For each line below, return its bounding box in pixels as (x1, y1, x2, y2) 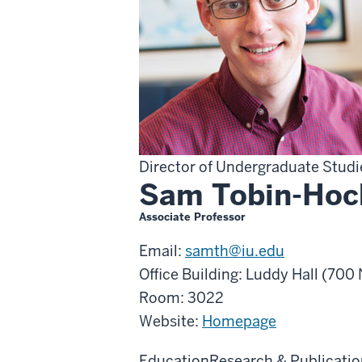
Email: (139, 241, 185, 260)
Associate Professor (139, 209, 246, 224)
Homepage (202, 311, 276, 330)
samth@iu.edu (185, 241, 284, 260)
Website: (139, 311, 202, 330)
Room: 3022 (139, 288, 224, 307)
